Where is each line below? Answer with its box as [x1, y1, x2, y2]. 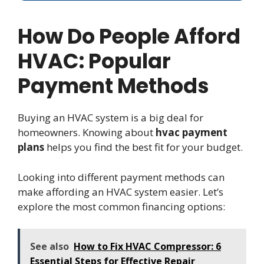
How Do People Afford [18, 22, 240, 51]
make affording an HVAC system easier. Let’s [18, 184, 223, 199]
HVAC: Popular [18, 47, 171, 76]
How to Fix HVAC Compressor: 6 [74, 240, 221, 253]
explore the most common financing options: [18, 199, 225, 213]
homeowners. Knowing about [18, 126, 156, 140]
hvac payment [156, 126, 227, 140]
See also [30, 240, 69, 253]
